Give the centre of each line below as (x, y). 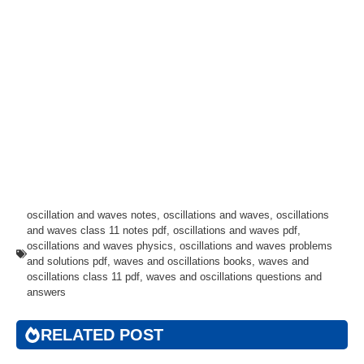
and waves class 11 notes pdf (97, 231)
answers (46, 292)
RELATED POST (102, 335)
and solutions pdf (67, 262)
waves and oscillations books (183, 262)
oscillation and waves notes (92, 215)
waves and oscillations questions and (234, 277)
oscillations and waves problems (256, 246)
